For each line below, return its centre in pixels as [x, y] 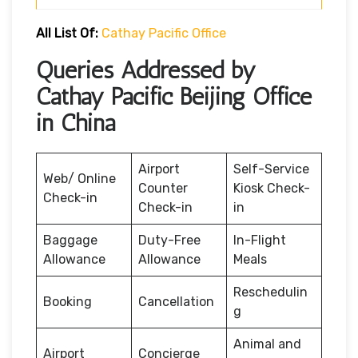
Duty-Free [169, 240]
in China [76, 123]
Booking [69, 301]
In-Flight [260, 240]
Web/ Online [80, 178]
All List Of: [69, 33]
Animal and [267, 344]
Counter [163, 188]
